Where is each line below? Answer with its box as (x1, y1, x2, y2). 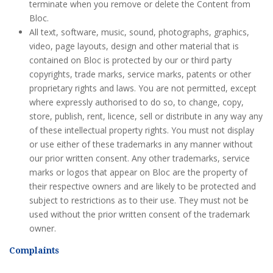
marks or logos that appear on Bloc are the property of (29, 166, 247, 178)
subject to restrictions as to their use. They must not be (29, 194, 249, 206)
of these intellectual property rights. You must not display (29, 124, 254, 136)
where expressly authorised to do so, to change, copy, (29, 96, 244, 108)
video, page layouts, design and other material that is (29, 40, 239, 52)
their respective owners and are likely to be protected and (29, 180, 256, 192)
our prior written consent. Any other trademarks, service (29, 152, 250, 164)
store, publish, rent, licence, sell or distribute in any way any (29, 110, 263, 122)
